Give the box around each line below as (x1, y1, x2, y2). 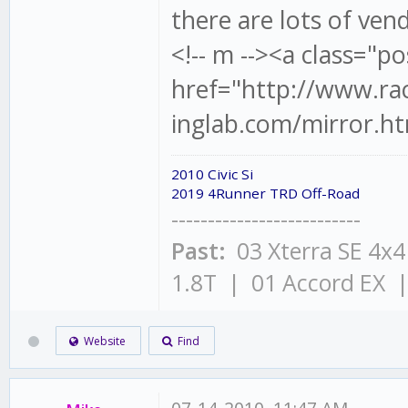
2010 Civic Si (171, 164, 254, 183)
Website (78, 332, 127, 349)
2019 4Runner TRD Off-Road (171, 183, 361, 202)
